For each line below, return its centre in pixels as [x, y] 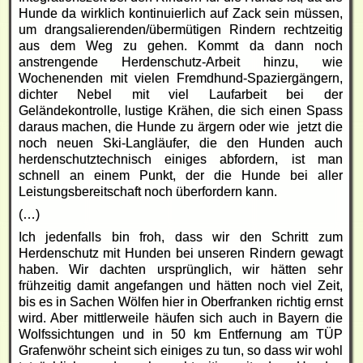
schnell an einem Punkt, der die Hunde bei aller [180, 175]
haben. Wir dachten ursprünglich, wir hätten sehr [180, 269]
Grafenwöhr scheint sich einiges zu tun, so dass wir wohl [180, 350]
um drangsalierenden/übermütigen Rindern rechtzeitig [180, 29]
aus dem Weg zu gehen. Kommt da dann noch [180, 45]
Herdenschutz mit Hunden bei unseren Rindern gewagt [180, 253]
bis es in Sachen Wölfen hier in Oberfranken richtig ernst [180, 301]
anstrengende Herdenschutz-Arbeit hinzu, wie [180, 62]
